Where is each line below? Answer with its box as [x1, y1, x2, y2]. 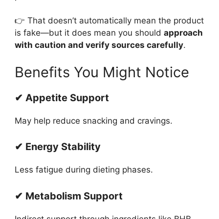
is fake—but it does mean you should [15, 28, 164, 38]
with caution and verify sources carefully [15, 40, 183, 50]
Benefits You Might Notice [15, 63, 189, 81]
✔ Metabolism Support [15, 190, 123, 202]
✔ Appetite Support [15, 91, 109, 104]
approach [164, 28, 203, 38]
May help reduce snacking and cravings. [15, 115, 173, 126]
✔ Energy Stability [15, 141, 101, 153]
